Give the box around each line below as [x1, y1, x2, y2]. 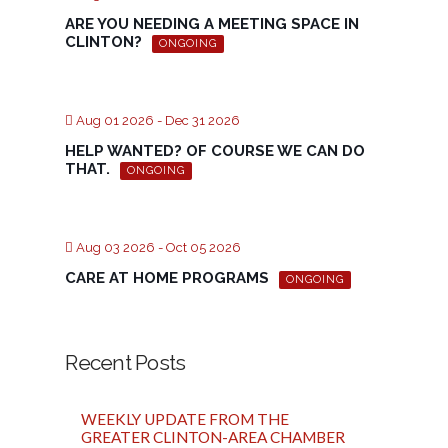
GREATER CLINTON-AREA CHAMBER [81, 427, 346, 446]
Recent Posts [65, 349, 186, 375]
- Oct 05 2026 [155, 240, 242, 256]
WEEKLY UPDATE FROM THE [81, 409, 290, 428]
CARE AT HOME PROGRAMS [65, 269, 270, 288]
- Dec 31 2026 [154, 113, 241, 129]
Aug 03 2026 [76, 240, 156, 256]
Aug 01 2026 [76, 113, 155, 129]
